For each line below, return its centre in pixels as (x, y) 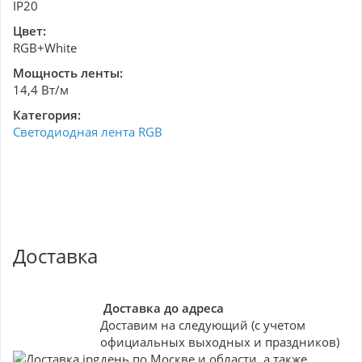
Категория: (47, 115)
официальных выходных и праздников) (220, 342)
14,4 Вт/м (41, 90)
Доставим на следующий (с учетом (203, 325)
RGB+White (45, 48)
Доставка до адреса (164, 308)
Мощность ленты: (68, 73)
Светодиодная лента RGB (88, 132)
